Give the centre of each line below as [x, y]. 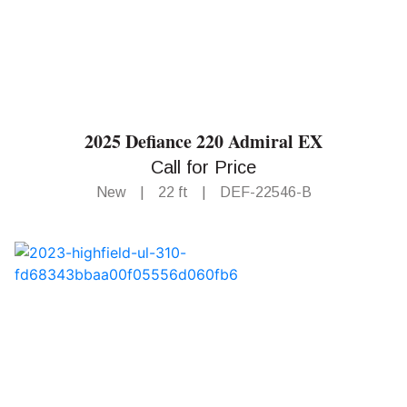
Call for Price [203, 167]
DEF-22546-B [265, 192]
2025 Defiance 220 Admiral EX [203, 141]
